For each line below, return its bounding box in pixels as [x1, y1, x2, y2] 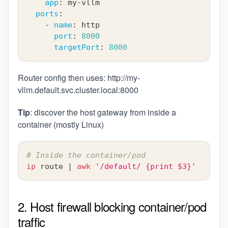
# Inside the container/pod [26, 151, 146, 160]
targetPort [53, 43, 100, 52]
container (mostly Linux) [17, 119, 104, 131]
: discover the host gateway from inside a [30, 106, 176, 119]
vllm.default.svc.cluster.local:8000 [17, 84, 138, 96]
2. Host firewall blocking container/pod [17, 197, 207, 216]
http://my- [107, 72, 140, 84]
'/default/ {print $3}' [95, 162, 196, 172]
